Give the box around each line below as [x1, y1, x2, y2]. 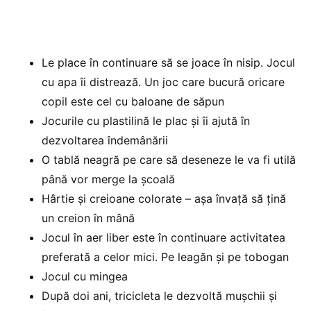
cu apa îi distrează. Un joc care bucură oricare [42, 74, 285, 89]
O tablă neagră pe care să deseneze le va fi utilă [42, 152, 296, 167]
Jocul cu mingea [42, 269, 128, 283]
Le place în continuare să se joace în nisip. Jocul [42, 55, 295, 69]
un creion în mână [42, 210, 135, 225]
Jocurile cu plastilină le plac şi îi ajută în [42, 113, 250, 128]
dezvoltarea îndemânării [42, 133, 168, 147]
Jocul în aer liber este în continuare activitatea [42, 230, 285, 244]
